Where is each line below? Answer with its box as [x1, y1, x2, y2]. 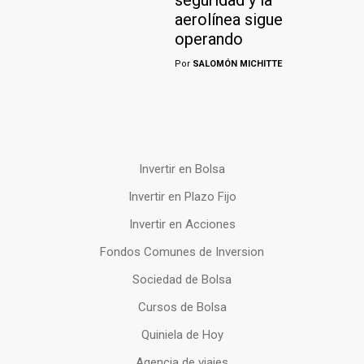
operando [175, 29, 243, 50]
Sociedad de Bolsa [132, 272, 232, 288]
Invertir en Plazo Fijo [128, 189, 236, 205]
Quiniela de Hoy [141, 327, 223, 343]
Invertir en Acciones [128, 217, 236, 232]
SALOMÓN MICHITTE [190, 58, 282, 70]
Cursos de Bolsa [137, 300, 227, 315]
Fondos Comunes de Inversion [100, 245, 264, 260]
